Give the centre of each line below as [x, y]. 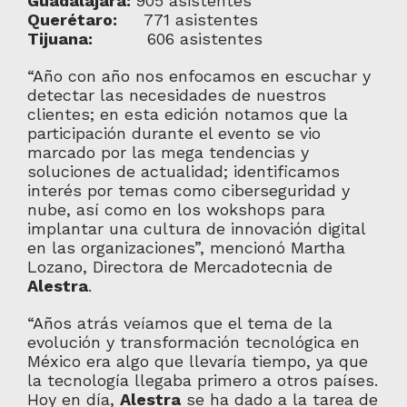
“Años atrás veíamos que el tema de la [179, 323]
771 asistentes [187, 20]
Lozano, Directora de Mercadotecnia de [179, 267]
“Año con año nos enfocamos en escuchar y [199, 76]
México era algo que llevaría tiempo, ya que [197, 361]
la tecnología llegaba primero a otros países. [202, 380]
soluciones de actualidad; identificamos [183, 171]
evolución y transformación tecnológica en [193, 342]
